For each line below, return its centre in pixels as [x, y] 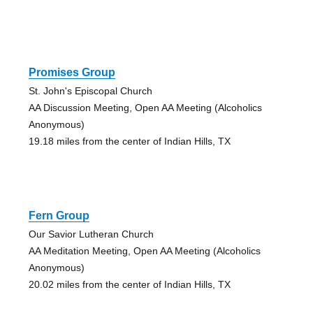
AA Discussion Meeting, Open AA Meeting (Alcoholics [145, 107]
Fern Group [59, 215]
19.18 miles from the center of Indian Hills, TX [129, 141]
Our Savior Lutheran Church [91, 234]
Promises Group [72, 72]
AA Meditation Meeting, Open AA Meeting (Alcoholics [144, 250]
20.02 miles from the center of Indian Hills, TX [129, 284]
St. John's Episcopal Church [90, 90]
